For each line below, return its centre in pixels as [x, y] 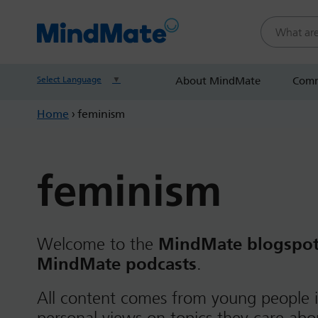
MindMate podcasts [117, 264]
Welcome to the [95, 244]
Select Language [69, 79]
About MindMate [218, 81]
